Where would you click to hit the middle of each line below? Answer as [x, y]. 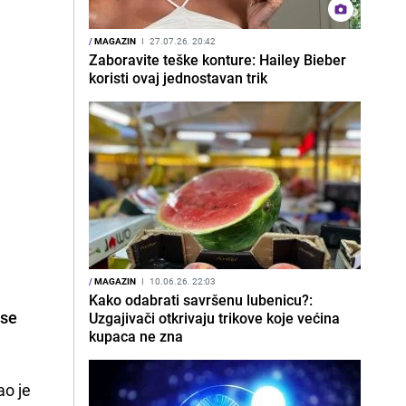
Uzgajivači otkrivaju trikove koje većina [214, 318]
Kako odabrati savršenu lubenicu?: [201, 300]
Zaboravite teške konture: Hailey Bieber [217, 60]
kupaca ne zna [136, 336]
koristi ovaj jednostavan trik [178, 78]
